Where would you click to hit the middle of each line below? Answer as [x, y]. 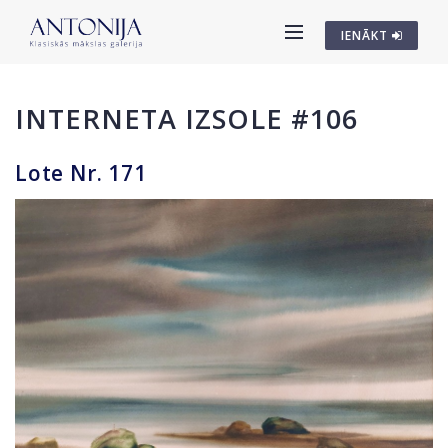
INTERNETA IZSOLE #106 [186, 118]
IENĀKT [366, 35]
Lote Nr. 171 [81, 173]
